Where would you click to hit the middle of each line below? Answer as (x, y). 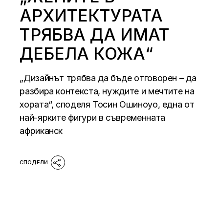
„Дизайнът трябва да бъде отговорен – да (108, 78)
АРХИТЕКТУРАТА (91, 16)
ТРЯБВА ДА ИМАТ (95, 35)
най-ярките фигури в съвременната (92, 118)
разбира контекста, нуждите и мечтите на (107, 91)
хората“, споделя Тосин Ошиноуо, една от (107, 105)
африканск (41, 131)
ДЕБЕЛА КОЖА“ (87, 54)
